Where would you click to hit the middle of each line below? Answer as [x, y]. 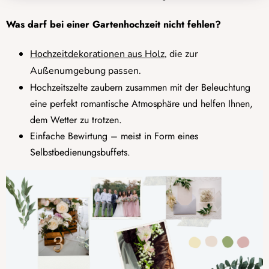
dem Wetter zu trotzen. [76, 120]
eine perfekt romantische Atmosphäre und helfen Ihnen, [141, 104]
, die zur [181, 54]
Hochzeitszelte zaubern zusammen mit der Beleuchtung [140, 88]
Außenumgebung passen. [86, 71]
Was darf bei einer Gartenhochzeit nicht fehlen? [113, 25]
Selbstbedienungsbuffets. [80, 153]
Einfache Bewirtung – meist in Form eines [114, 136]
